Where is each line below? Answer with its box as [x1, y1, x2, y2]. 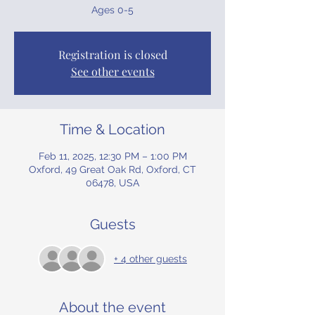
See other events [70, 64, 155, 79]
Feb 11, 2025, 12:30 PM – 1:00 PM [38, 150, 187, 162]
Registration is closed [58, 47, 167, 62]
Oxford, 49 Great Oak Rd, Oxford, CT [29, 164, 196, 175]
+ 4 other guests [114, 252, 187, 264]
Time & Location [60, 121, 165, 138]
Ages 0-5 [91, 4, 134, 15]
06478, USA [86, 177, 139, 188]
